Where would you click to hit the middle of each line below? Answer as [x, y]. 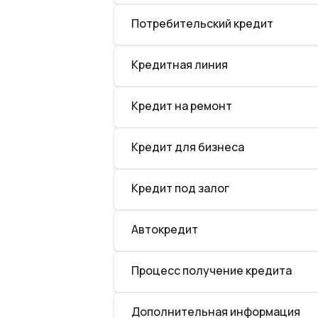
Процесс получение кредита [212, 270]
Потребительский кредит [202, 23]
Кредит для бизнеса [188, 147]
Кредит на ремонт [182, 106]
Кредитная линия [180, 65]
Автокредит [165, 229]
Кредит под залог [180, 188]
